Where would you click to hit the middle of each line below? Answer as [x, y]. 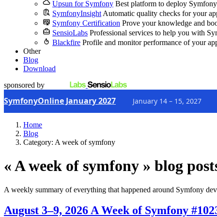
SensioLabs [70, 33]
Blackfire [66, 42]
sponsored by [24, 85]
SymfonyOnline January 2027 [60, 101]
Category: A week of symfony [69, 142]
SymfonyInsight [77, 13]
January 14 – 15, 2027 [167, 101]
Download [39, 69]
